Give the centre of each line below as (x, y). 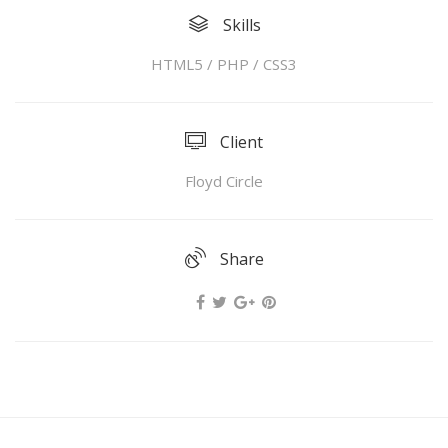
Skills (239, 25)
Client (239, 142)
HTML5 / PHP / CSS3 (224, 64)
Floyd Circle (224, 181)
